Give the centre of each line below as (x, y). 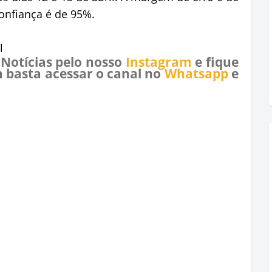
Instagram (158, 62)
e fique (215, 62)
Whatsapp (196, 73)
